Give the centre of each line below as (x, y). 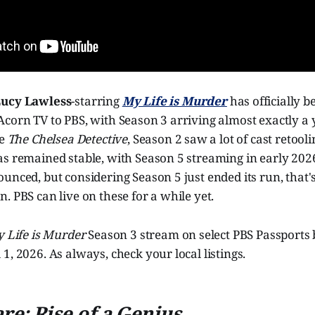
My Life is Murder (174, 101)
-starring (97, 101)
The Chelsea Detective (67, 139)
